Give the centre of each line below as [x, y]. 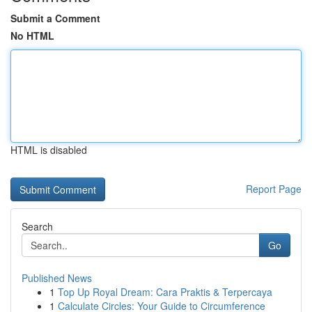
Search [37, 226]
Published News [57, 278]
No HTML [32, 36]
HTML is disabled [49, 150]
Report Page [274, 189]
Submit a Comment [55, 18]
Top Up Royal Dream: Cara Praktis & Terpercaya [165, 292]
